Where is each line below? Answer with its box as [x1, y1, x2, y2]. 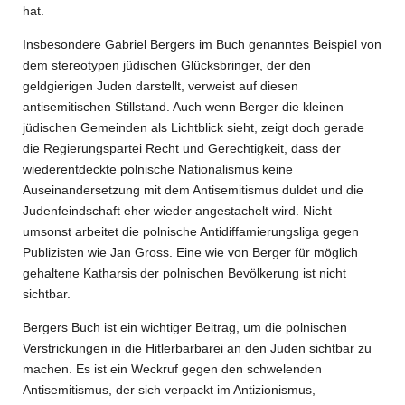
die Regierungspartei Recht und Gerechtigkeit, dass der [23, 141, 341, 155]
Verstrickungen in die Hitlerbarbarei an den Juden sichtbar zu [23, 341, 372, 355]
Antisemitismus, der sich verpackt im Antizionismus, [23, 382, 316, 397]
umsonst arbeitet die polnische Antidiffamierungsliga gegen [23, 224, 359, 239]
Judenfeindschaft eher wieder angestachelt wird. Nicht [23, 203, 332, 218]
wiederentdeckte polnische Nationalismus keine [23, 162, 293, 176]
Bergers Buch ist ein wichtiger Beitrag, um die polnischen [23, 320, 347, 334]
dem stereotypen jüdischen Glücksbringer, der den [23, 58, 311, 72]
